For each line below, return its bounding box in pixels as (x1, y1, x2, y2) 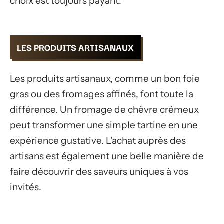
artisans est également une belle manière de (10, 150, 204, 162)
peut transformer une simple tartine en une (10, 119, 198, 131)
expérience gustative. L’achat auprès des (10, 134, 186, 146)
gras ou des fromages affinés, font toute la (10, 88, 193, 100)
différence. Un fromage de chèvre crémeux (10, 103, 199, 115)
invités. (10, 181, 41, 193)
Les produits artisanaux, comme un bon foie (10, 72, 200, 84)
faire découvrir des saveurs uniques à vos (10, 165, 188, 177)
